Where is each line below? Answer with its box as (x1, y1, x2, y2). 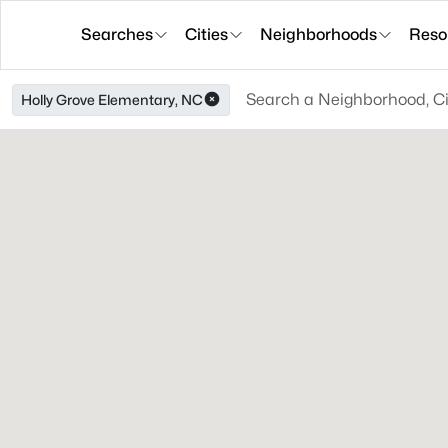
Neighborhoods (260, 25, 377, 44)
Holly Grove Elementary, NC (21, 91, 203, 108)
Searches (81, 25, 153, 44)
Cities (185, 25, 228, 44)
